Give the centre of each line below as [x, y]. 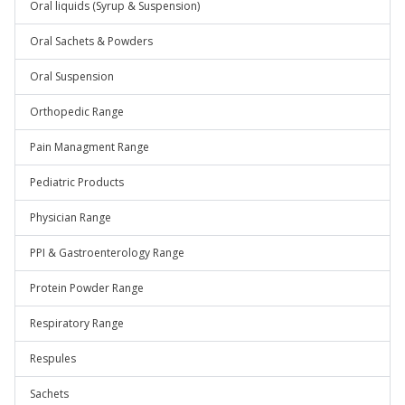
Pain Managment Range [89, 147]
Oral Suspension [72, 76]
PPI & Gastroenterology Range [107, 253]
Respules [53, 358]
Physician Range [71, 217]
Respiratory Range [77, 323]
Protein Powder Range [87, 288]
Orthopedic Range [77, 112]
